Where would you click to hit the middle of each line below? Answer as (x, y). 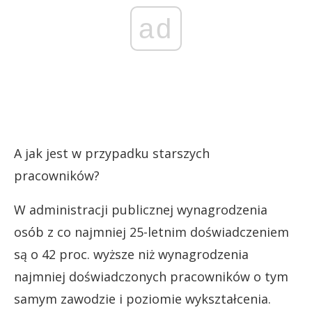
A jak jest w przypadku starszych (112, 153)
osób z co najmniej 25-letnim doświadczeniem (151, 232)
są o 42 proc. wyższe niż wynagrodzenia (131, 254)
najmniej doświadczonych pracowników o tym (151, 276)
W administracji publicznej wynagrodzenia (141, 209)
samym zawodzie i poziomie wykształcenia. (142, 298)
